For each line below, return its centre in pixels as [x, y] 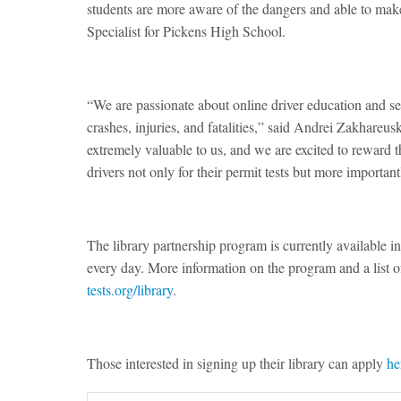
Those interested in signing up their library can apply [237, 363]
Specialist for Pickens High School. [186, 31]
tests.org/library [130, 290]
